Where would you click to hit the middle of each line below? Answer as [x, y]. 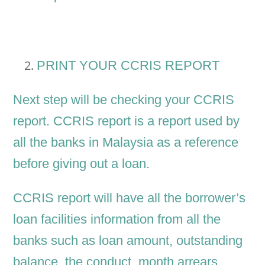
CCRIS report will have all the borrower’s [130, 198]
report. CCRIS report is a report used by [127, 121]
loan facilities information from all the [117, 219]
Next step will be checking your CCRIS [124, 100]
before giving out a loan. [82, 164]
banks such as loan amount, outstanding [128, 241]
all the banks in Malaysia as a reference [126, 143]
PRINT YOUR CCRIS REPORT [128, 66]
